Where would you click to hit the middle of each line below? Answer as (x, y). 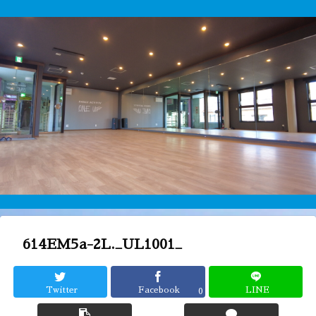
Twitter (61, 290)
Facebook (159, 290)
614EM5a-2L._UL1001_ (102, 244)
